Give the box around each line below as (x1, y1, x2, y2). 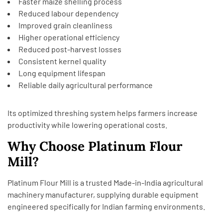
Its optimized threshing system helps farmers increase (7, 108, 198, 117)
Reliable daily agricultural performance (18, 80, 153, 90)
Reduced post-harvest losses (18, 44, 121, 54)
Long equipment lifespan (18, 68, 106, 78)
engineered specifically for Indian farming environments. (7, 202, 205, 211)
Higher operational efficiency (18, 32, 119, 42)
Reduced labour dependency (18, 8, 118, 18)
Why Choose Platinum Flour (7, 138, 182, 154)
